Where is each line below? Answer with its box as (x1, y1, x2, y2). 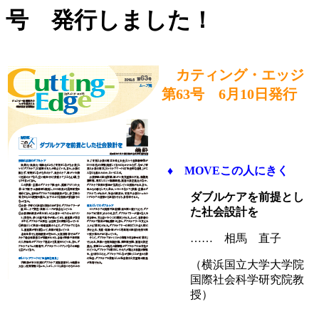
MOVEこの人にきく (184, 164, 288, 177)
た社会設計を (190, 205, 258, 218)
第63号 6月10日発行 (162, 85, 297, 102)
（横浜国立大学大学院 (190, 258, 304, 271)
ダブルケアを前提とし (190, 190, 304, 203)
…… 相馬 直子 (190, 231, 293, 244)
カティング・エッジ (162, 66, 304, 83)
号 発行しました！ (6, 7, 214, 33)
